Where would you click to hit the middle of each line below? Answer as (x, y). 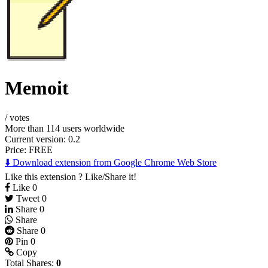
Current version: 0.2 (42, 139)
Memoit (37, 88)
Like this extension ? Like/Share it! (71, 176)
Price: (17, 150)
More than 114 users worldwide (65, 128)
